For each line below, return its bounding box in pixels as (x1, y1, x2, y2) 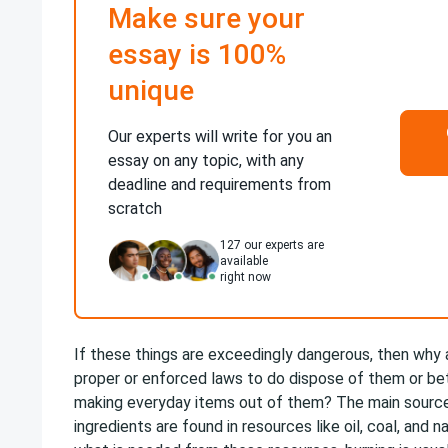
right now (220, 270, 271, 284)
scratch (108, 199, 162, 218)
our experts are (241, 238, 324, 252)
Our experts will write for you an (108, 127, 332, 146)
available (220, 254, 268, 268)
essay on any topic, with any (108, 151, 304, 170)
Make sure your (108, 2, 305, 35)
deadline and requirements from (108, 175, 331, 194)
